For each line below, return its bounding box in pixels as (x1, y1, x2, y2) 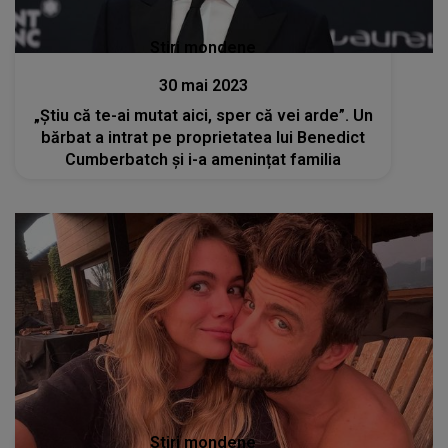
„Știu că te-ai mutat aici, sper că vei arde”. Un (33, 105, 373, 125)
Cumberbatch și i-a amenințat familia (65, 149, 342, 169)
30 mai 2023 (158, 75, 248, 95)
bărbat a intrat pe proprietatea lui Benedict (41, 127, 366, 147)
